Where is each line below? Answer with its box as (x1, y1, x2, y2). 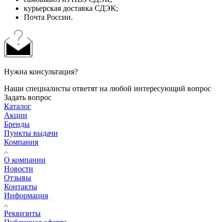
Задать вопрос (4, 93, 52, 102)
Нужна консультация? (4, 67, 78, 76)
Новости (4, 165, 33, 173)
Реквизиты (4, 209, 41, 218)
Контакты (4, 182, 37, 191)
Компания (4, 138, 38, 147)
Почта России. (24, 13, 73, 22)
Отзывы (4, 173, 31, 182)
